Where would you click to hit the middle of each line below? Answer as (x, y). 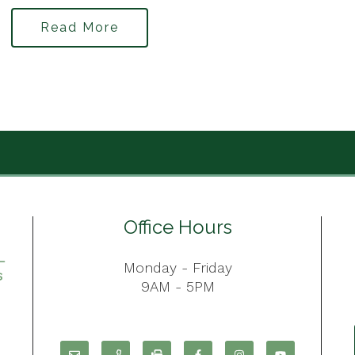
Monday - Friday (177, 267)
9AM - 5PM (177, 286)
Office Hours (177, 227)
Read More (80, 27)
